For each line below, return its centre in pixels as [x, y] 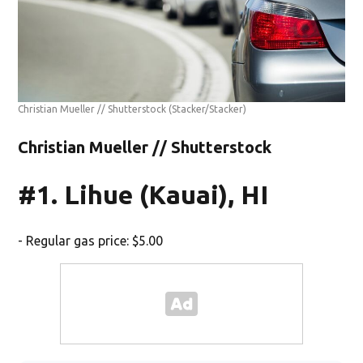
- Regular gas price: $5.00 [91, 240]
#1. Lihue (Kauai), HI [143, 194]
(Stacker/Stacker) [208, 109]
